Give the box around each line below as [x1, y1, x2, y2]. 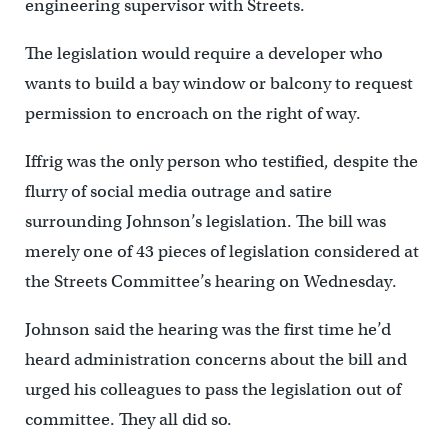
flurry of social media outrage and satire [24, 181, 332, 203]
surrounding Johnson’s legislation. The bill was [24, 211, 386, 233]
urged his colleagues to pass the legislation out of [24, 379, 401, 401]
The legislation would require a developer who [24, 43, 383, 65]
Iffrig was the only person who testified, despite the [24, 151, 418, 173]
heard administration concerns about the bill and [24, 349, 407, 371]
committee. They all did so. [24, 409, 232, 431]
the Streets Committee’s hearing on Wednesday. [24, 271, 397, 293]
